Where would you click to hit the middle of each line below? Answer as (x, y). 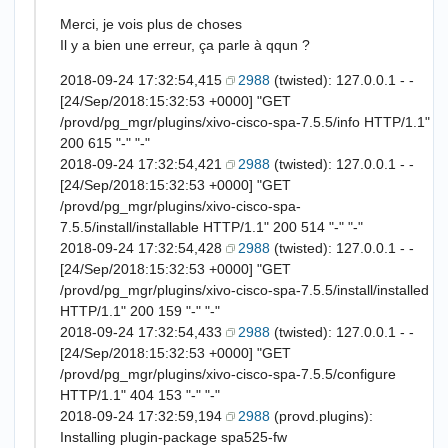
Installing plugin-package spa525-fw (173, 437)
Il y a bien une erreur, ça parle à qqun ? (185, 45)
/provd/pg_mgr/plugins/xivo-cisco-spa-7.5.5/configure (228, 374)
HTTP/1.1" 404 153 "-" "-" (140, 395)
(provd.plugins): (321, 416)
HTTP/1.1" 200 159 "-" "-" (140, 311)
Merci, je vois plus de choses (151, 24)
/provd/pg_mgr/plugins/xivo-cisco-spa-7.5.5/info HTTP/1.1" (245, 122)
